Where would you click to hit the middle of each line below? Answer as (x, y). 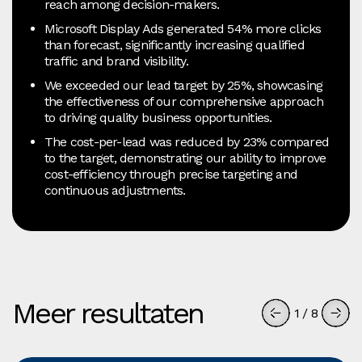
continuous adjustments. (115, 190)
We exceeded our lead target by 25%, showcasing (184, 85)
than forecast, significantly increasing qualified (175, 44)
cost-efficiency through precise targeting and (171, 174)
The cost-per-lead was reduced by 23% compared (187, 141)
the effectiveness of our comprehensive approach (184, 101)
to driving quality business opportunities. (158, 117)
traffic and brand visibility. (116, 61)
